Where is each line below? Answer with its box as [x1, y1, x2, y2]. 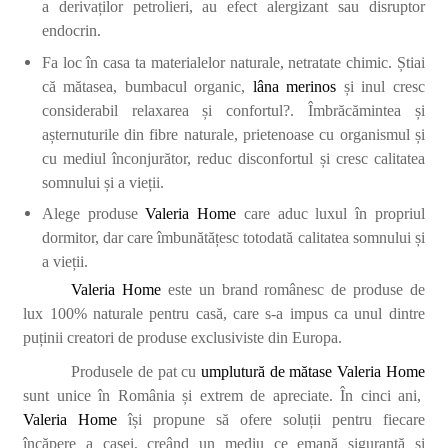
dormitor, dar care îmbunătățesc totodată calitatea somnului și [41, 229, 425, 247]
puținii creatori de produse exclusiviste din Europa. [23, 329, 343, 347]
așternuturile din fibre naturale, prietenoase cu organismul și [41, 125, 425, 143]
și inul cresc [336, 77, 425, 95]
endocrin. [41, 22, 101, 40]
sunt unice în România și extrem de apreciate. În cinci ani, [23, 387, 422, 405]
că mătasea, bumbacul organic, [41, 77, 253, 95]
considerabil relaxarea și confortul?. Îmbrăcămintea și [41, 101, 425, 119]
